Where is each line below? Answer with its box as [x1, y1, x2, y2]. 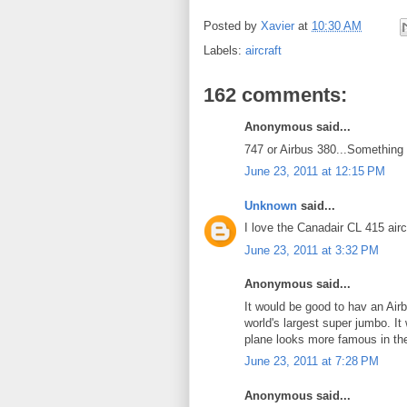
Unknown [244, 198, 297, 213]
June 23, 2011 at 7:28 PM [244, 354, 379, 368]
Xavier [261, 19, 294, 34]
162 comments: [203, 84, 347, 106]
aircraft [245, 44, 282, 57]
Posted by [203, 19, 261, 34]
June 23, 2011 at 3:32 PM [244, 243, 379, 257]
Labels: [203, 44, 245, 57]
